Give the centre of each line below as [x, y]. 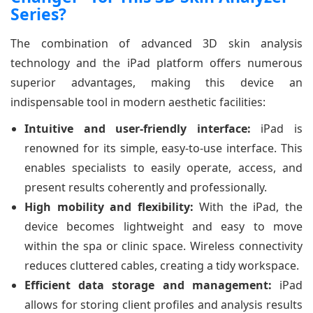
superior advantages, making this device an [156, 82]
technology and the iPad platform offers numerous [156, 63]
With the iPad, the [248, 206]
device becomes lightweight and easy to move [163, 226]
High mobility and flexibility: [109, 206]
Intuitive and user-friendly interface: [138, 128]
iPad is [277, 128]
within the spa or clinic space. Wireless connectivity [163, 246]
